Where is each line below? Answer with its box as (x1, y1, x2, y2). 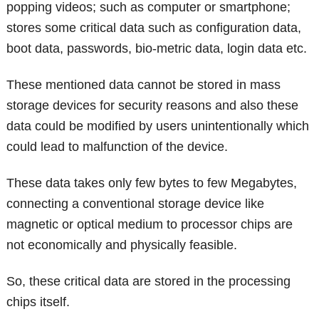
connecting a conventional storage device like (6, 197, 265, 211)
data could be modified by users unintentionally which (6, 119, 310, 134)
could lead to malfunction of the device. (6, 140, 229, 155)
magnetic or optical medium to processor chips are (6, 217, 293, 232)
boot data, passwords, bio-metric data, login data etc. (6, 41, 308, 56)
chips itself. (6, 295, 70, 310)
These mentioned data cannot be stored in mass (6, 78, 281, 93)
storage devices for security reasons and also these (6, 98, 299, 113)
